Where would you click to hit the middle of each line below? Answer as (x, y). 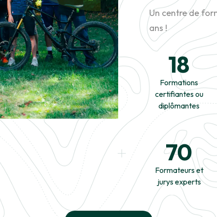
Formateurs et (179, 170)
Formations (179, 82)
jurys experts (179, 182)
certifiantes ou (179, 94)
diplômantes (179, 106)
